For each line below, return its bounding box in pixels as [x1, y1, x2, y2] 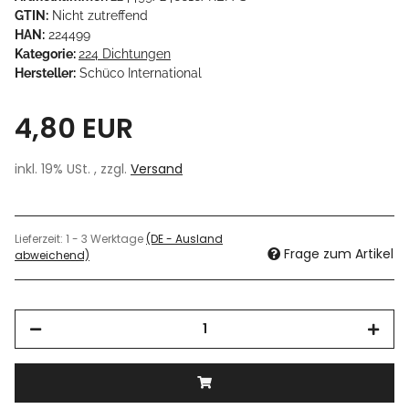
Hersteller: [15, 65, 76, 80]
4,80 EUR [15, 109, 133, 148]
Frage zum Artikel [284, 244, 393, 263]
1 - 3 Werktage [66, 230, 146, 246]
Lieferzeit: [15, 230, 66, 246]
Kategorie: [15, 46, 79, 61]
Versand [131, 159, 183, 178]
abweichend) [15, 246, 89, 263]
